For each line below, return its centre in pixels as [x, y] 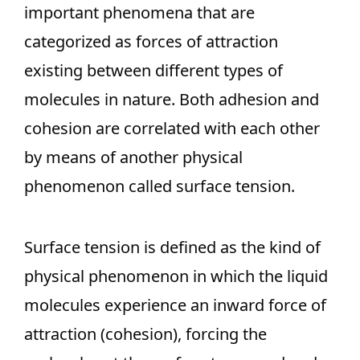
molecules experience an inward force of [175, 305]
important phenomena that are [139, 12]
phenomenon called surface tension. [160, 186]
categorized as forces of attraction [151, 41]
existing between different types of [153, 70]
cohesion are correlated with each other [172, 128]
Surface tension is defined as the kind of [172, 247]
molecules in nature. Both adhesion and [172, 99]
